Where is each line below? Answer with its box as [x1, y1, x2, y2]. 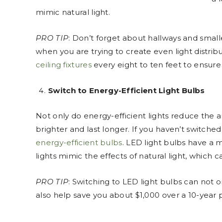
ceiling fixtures [36, 59, 92, 69]
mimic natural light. [36, 7, 111, 17]
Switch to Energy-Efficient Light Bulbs [48, 85, 205, 95]
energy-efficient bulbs [36, 137, 122, 147]
